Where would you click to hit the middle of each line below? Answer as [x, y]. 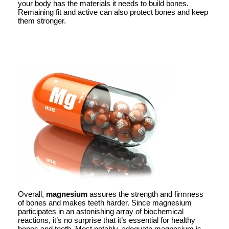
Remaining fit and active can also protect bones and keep [113, 12]
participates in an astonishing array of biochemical [101, 211]
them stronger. [42, 20]
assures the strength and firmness [145, 194]
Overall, [32, 194]
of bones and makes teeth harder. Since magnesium [105, 202]
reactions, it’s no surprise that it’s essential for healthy [107, 220]
